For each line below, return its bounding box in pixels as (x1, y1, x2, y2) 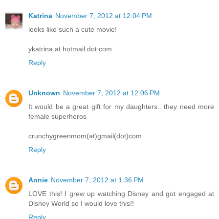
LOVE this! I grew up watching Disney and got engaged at (28, 189, 214, 197)
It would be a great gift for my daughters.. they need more (28, 102, 214, 110)
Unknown (28, 88, 60, 97)
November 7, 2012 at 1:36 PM (51, 175, 144, 184)
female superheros (28, 112, 87, 120)
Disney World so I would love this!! (28, 199, 134, 207)
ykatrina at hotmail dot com (28, 44, 112, 53)
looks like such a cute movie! (28, 25, 117, 33)
